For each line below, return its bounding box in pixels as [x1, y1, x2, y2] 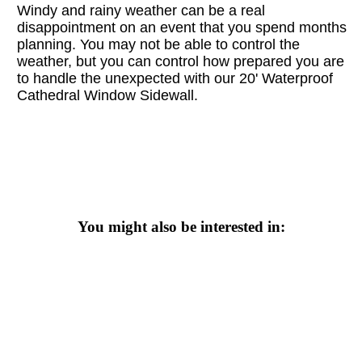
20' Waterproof [239, 70, 334, 87]
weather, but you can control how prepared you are [17, 53, 345, 70]
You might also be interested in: [77, 218, 285, 236]
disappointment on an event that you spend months [17, 19, 347, 36]
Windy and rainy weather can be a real [17, 2, 266, 19]
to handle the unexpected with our [17, 70, 236, 87]
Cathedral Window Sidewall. [17, 87, 211, 104]
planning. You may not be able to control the [17, 36, 301, 53]
